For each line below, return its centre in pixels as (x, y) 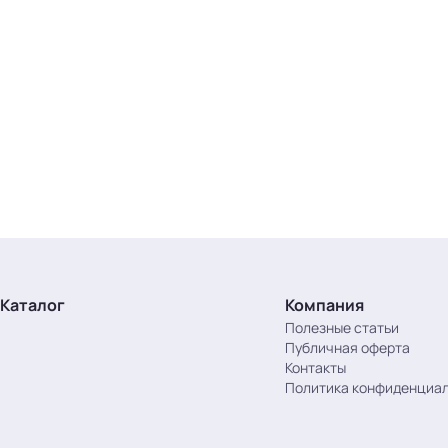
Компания (324, 305)
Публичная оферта (347, 347)
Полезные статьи (342, 327)
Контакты (315, 367)
